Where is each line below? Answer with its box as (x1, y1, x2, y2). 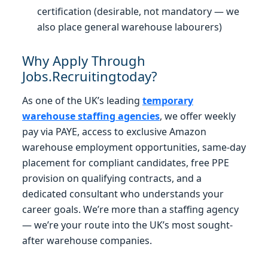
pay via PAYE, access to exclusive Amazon (22, 124, 206, 138)
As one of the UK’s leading (22, 93, 142, 107)
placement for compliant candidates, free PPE (22, 156, 229, 169)
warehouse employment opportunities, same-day (22, 140, 246, 154)
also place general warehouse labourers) (37, 20, 222, 33)
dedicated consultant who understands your (22, 187, 224, 200)
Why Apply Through (22, 51, 145, 69)
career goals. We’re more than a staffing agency (22, 202, 239, 216)
